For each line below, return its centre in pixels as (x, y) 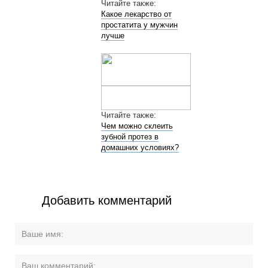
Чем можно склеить (137, 126)
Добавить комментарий (107, 201)
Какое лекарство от (136, 14)
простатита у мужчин (139, 25)
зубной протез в (130, 137)
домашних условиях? (140, 148)
